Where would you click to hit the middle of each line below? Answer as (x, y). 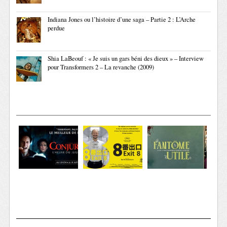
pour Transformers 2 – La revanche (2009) (101, 67)
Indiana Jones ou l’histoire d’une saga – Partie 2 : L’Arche (122, 20)
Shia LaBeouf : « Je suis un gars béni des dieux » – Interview (126, 59)
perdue (56, 28)
